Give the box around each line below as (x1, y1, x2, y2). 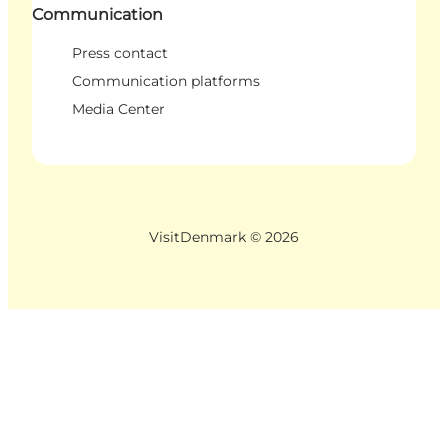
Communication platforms (72, 71, 260, 90)
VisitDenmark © (148, 227, 265, 246)
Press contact (72, 43, 168, 62)
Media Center (72, 99, 165, 118)
